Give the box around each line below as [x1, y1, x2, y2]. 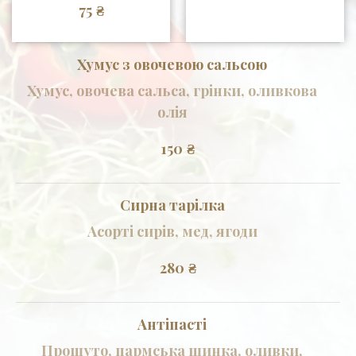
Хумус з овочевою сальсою [77, 54, 267, 74]
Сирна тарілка [119, 195, 225, 215]
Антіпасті [137, 314, 207, 334]
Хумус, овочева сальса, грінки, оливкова [27, 80, 317, 100]
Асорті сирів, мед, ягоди [87, 221, 257, 241]
